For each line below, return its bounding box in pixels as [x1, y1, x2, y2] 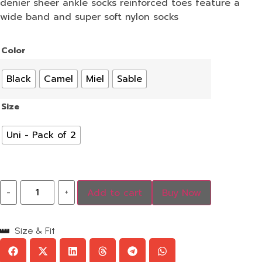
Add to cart [87, 185, 143, 200]
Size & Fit [15, 225, 55, 237]
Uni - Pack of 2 [6, 127, 76, 142]
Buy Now [162, 185, 202, 200]
